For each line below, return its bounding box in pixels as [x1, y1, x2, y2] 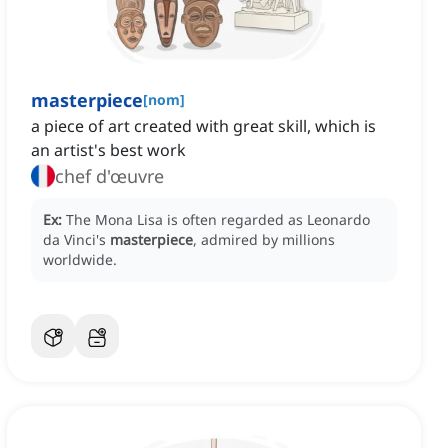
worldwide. [43, 250, 117, 270]
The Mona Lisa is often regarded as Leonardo [66, 210, 370, 230]
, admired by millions [193, 230, 335, 250]
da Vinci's [43, 230, 110, 250]
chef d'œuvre [55, 164, 164, 189]
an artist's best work [31, 139, 186, 162]
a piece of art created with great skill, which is [31, 115, 376, 138]
